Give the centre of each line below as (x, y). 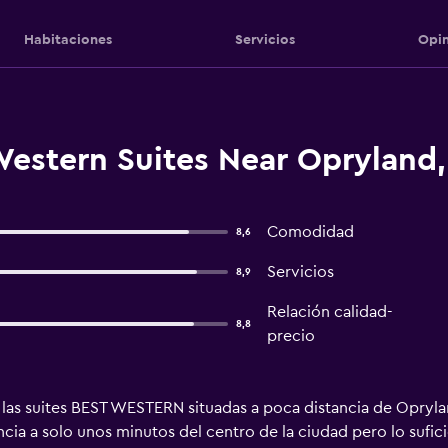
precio (290, 336)
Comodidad (310, 232)
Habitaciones (67, 39)
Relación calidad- (329, 312)
